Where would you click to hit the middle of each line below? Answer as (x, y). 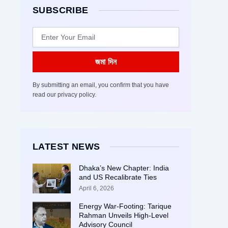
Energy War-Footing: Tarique (125, 206)
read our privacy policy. (64, 94)
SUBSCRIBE (61, 10)
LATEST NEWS (66, 146)
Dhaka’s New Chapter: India (124, 168)
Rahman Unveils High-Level (123, 216)
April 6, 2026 (96, 188)
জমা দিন (106, 62)
